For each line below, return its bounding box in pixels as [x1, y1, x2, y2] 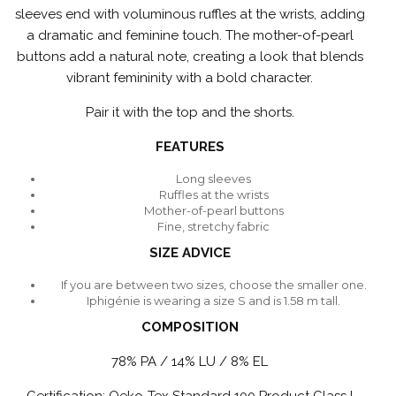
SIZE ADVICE [148, 244, 231, 261]
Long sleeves [176, 171, 251, 186]
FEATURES [155, 138, 225, 155]
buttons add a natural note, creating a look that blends [16, 48, 363, 65]
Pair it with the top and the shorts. [85, 103, 294, 120]
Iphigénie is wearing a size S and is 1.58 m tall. [87, 293, 340, 308]
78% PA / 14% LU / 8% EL [111, 353, 268, 369]
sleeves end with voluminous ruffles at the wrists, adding [14, 5, 365, 22]
